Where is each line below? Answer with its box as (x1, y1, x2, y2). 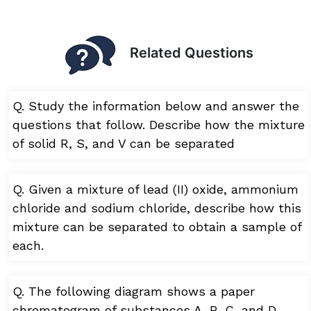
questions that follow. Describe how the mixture (12, 117, 305, 133)
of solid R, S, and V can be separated (12, 136, 235, 151)
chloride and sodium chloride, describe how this (12, 201, 301, 216)
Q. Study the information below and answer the (12, 99, 299, 114)
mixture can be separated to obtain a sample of (12, 219, 302, 235)
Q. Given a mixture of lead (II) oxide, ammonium (12, 182, 299, 197)
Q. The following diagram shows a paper (12, 283, 255, 299)
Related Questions (115, 44, 253, 62)
